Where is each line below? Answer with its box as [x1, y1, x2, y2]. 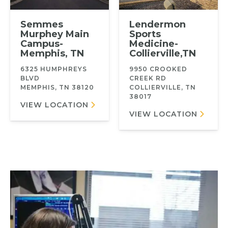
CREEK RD [129, 74, 166, 82]
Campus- [20, 38, 63, 49]
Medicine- [129, 38, 178, 49]
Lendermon [129, 18, 186, 30]
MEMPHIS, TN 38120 [20, 83, 94, 91]
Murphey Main [20, 28, 89, 40]
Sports [129, 28, 161, 40]
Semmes [20, 18, 63, 30]
